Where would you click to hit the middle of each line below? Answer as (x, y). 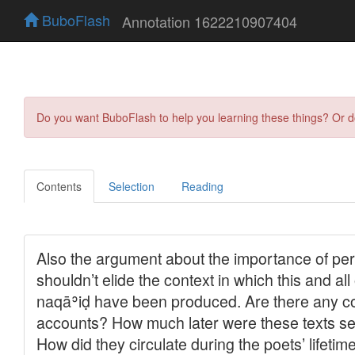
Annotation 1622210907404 (210, 21)
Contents (59, 186)
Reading (202, 186)
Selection (132, 186)
